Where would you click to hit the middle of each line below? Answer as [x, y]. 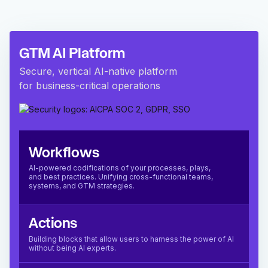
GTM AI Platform [72, 55]
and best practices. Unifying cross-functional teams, [121, 177]
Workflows [64, 154]
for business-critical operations [90, 86]
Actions [53, 225]
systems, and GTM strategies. [82, 186]
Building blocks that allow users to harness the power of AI [131, 239]
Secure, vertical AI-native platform [101, 71]
